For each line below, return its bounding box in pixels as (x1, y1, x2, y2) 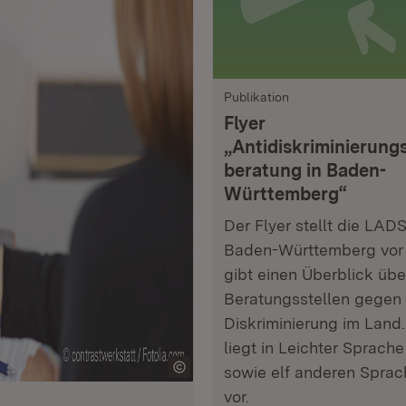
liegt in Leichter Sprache (224, 338, 404, 357)
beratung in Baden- (224, 159, 386, 181)
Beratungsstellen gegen (224, 289, 401, 308)
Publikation (224, 90, 289, 104)
